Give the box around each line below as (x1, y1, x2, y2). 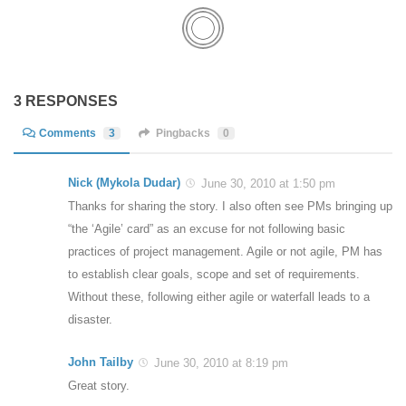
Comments (39, 127, 97, 140)
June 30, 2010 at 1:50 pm (198, 177, 335, 191)
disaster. (68, 313, 112, 327)
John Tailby (68, 355, 133, 370)
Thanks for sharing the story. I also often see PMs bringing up (68, 199, 392, 214)
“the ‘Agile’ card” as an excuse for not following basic (68, 222, 345, 237)
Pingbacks (155, 127, 210, 140)
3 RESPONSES (14, 92, 118, 109)
